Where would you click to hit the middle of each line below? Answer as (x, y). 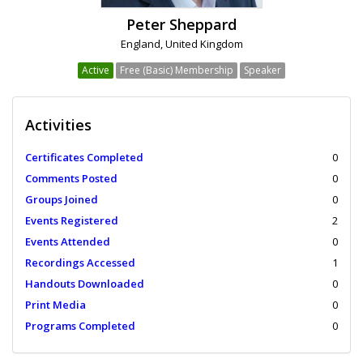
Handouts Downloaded (85, 284)
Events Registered (72, 221)
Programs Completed (80, 326)
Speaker (263, 70)
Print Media (56, 305)
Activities (58, 125)
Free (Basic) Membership (177, 70)
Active (96, 70)
